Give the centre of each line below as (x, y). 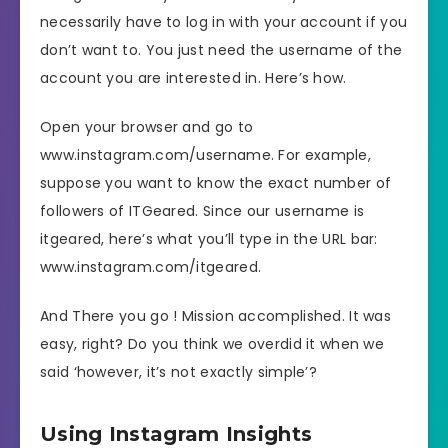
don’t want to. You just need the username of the (221, 49)
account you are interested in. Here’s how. (193, 77)
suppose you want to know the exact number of (216, 182)
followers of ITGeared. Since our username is (202, 210)
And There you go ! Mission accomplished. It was (216, 315)
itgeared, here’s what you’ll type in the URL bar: (209, 238)
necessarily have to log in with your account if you (224, 21)
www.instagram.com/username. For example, (205, 154)
